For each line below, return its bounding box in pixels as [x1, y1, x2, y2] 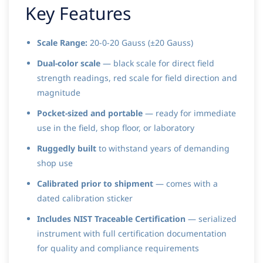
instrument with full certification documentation [37, 228, 227, 240]
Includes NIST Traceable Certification [37, 213, 186, 225]
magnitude [37, 87, 80, 99]
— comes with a [153, 178, 218, 190]
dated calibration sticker [37, 193, 133, 204]
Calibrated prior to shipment [37, 178, 153, 190]
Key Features [25, 1, 131, 26]
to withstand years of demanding [96, 143, 230, 154]
